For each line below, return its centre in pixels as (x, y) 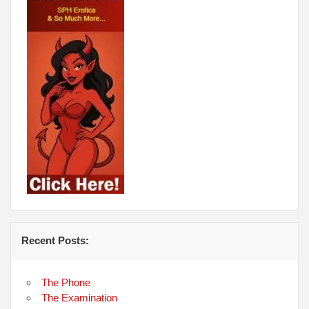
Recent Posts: (56, 240)
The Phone (66, 282)
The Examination (80, 297)
